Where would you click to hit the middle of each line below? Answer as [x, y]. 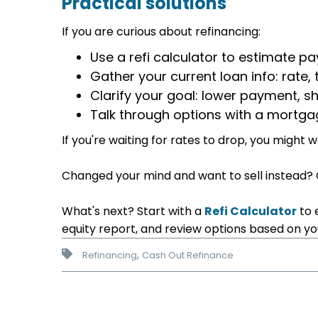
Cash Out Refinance [188, 255]
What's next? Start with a [133, 211]
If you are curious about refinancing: [161, 32]
